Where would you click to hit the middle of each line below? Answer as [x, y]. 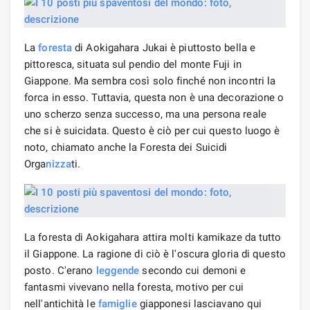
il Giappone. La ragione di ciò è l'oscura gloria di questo [155, 254]
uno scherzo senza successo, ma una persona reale [145, 114]
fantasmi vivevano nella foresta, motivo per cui [134, 287]
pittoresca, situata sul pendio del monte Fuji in [133, 64]
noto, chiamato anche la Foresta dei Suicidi [126, 147]
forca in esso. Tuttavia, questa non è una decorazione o [154, 97]
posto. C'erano [60, 270]
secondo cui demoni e [193, 270]
